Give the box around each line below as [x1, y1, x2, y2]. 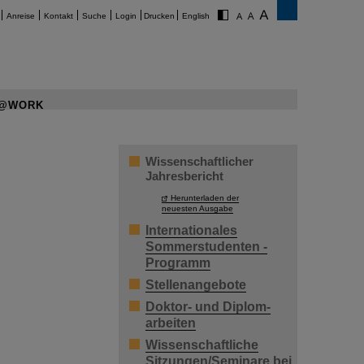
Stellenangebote [145, 278, 246, 292]
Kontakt [44, 11, 73, 20]
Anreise [6, 11, 35, 20]
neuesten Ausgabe [162, 204, 233, 214]
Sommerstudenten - [145, 240, 267, 254]
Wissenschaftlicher [145, 154, 253, 168]
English [182, 11, 210, 20]
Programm [145, 256, 210, 271]
